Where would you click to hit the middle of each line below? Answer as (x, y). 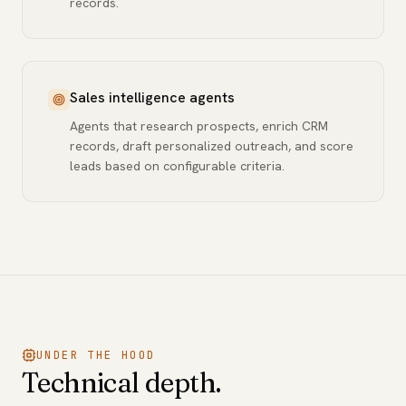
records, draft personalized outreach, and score (212, 146)
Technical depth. (121, 383)
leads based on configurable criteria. (177, 166)
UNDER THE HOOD (96, 355)
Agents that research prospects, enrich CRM (199, 126)
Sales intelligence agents (152, 97)
